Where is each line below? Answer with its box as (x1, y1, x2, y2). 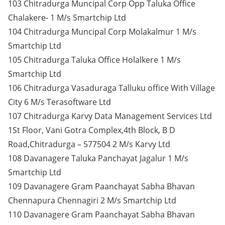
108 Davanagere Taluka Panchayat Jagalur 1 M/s (8, 153, 188, 164)
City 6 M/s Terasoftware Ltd (8, 96, 111, 107)
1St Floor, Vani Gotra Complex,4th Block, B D (8, 125, 175, 136)
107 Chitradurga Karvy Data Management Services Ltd (8, 110, 212, 122)
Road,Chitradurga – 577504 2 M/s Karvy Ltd (8, 139, 170, 150)
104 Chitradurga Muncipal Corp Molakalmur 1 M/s (8, 26, 196, 37)
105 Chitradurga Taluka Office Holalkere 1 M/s (8, 54, 181, 65)
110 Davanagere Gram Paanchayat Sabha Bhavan (8, 209, 195, 220)
